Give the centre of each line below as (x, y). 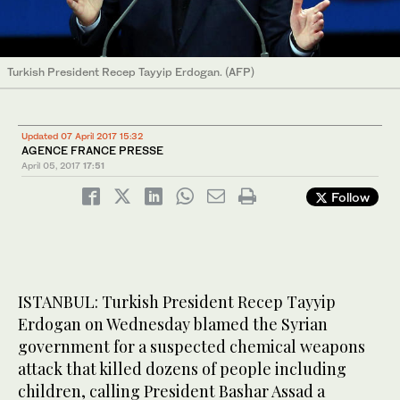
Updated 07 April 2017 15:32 (82, 136)
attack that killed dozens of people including (182, 369)
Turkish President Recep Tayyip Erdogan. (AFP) (131, 72)
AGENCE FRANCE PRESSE (92, 151)
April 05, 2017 (51, 166)
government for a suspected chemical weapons (192, 347)
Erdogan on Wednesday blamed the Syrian (173, 325)
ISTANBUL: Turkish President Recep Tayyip (177, 302)
